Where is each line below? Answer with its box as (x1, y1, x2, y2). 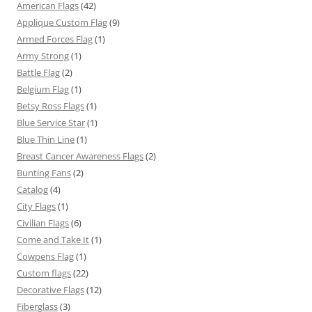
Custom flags (17, 266, 71, 279)
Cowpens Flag (17, 249, 74, 263)
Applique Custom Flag (17, 15, 107, 29)
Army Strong (17, 49, 69, 62)
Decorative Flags (17, 283, 84, 296)
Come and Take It (17, 233, 89, 246)
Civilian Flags (17, 216, 69, 229)
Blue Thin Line (17, 132, 75, 146)
